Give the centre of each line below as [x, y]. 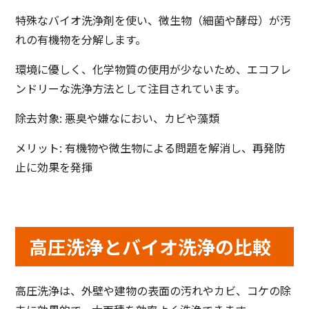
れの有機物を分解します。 [81, 40]
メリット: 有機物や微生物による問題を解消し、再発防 [151, 148]
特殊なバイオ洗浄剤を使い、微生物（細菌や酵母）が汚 [153, 20]
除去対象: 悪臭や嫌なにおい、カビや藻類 [118, 118]
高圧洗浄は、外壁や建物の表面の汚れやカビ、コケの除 [153, 291]
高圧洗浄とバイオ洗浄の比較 [150, 247]
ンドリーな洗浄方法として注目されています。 [131, 89]
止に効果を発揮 [54, 167]
